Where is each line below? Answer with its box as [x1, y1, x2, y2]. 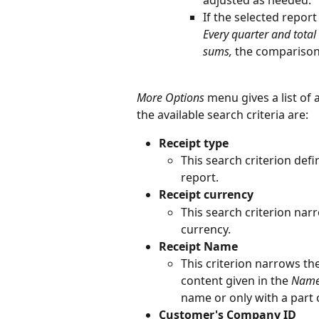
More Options [137, 89, 204, 105]
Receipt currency [159, 187, 253, 203]
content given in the [181, 273, 291, 289]
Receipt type [159, 135, 229, 151]
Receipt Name [159, 238, 238, 254]
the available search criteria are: [137, 106, 308, 122]
